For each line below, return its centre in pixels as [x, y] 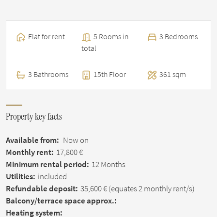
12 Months [108, 164]
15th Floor [109, 74]
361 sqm [172, 74]
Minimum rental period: [47, 164]
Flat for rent [46, 36]
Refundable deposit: [42, 189]
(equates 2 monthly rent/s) [151, 189]
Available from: [33, 140]
